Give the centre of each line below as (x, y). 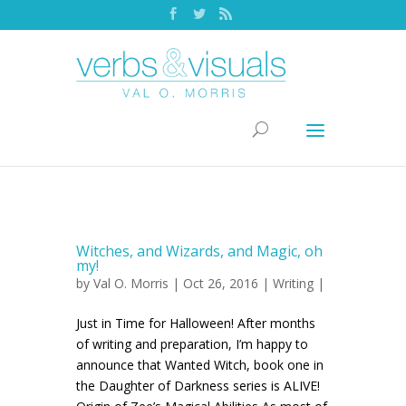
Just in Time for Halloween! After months (196, 323)
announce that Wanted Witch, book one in (200, 365)
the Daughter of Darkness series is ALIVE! (198, 386)
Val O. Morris (131, 283)
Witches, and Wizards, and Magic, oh (199, 251)
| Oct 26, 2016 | (221, 283)
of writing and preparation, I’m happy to (192, 344)
